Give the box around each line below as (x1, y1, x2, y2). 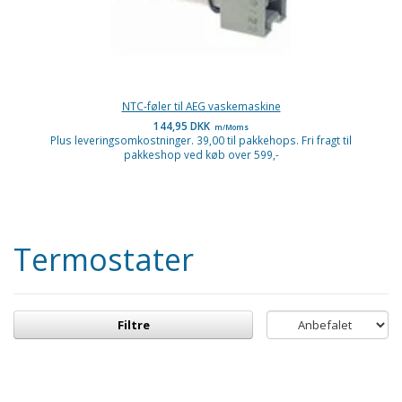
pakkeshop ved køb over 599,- (123, 147, 279, 162)
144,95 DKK (153, 118, 213, 134)
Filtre (117, 317, 150, 334)
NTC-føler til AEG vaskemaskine (121, 99, 281, 114)
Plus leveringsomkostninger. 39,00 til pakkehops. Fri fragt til (50, 133, 352, 148)
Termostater (13, 239, 194, 281)
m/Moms (213, 122, 249, 133)
